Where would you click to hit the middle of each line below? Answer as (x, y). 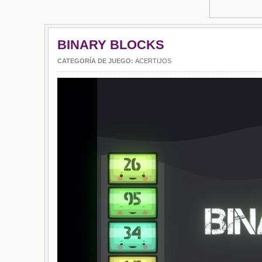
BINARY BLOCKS (111, 45)
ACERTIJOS (153, 61)
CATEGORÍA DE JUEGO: (96, 61)
